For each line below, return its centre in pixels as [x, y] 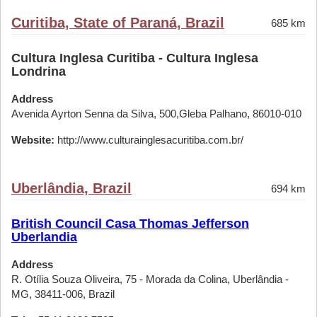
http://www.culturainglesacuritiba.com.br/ [149, 140]
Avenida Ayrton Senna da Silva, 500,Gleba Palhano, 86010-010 [156, 114]
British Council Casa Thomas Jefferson [130, 224]
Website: [33, 140]
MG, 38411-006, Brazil [63, 294]
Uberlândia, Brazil [71, 188]
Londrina [39, 71]
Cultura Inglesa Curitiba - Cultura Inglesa [135, 58]
